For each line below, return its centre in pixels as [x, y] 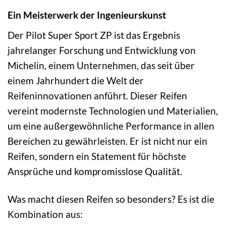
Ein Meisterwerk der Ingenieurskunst [87, 15]
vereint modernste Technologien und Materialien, [113, 110]
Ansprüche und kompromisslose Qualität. [95, 171]
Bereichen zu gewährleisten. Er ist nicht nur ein [107, 141]
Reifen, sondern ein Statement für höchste [97, 156]
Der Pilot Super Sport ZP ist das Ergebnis [94, 35]
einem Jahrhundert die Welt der [76, 80]
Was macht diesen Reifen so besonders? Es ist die [111, 199]
